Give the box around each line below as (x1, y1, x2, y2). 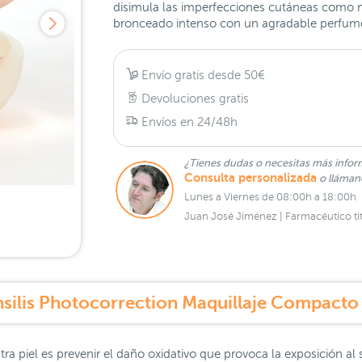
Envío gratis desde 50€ (137, 68, 265, 82)
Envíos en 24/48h (137, 115, 238, 128)
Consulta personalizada (183, 171, 317, 184)
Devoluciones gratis (137, 91, 249, 105)
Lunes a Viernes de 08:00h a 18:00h (183, 192, 356, 203)
